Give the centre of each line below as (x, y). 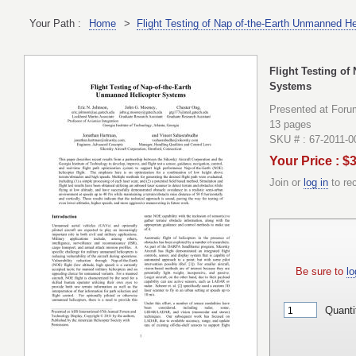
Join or (286, 183)
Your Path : (55, 23)
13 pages (290, 125)
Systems (290, 86)
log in (316, 183)
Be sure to (321, 272)
